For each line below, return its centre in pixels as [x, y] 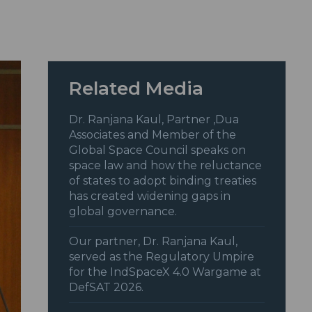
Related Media [136, 89]
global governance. [123, 212]
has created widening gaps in [150, 196]
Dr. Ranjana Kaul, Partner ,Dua [154, 120]
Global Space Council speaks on [158, 150]
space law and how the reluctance [166, 166]
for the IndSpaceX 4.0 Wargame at [165, 272]
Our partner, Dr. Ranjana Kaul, [154, 242]
